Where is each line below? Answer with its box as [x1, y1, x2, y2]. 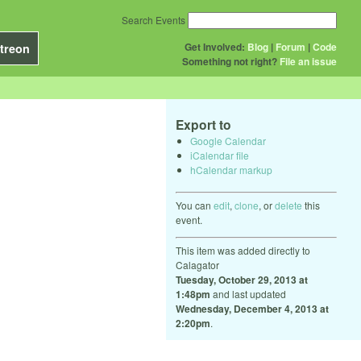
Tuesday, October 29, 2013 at [176, 272, 308, 287]
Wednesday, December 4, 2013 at [176, 301, 329, 316]
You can [176, 197, 214, 212]
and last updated [210, 286, 286, 301]
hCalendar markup [190, 162, 272, 176]
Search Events [122, 13, 185, 27]
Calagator [176, 257, 219, 272]
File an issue [280, 54, 337, 68]
